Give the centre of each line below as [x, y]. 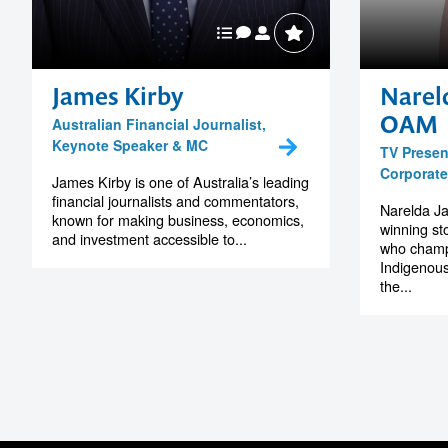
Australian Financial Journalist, [159, 123]
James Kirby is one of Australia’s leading [180, 181]
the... [395, 285]
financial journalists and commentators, [175, 200]
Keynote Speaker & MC [130, 144]
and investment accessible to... [149, 238]
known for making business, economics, [178, 219]
